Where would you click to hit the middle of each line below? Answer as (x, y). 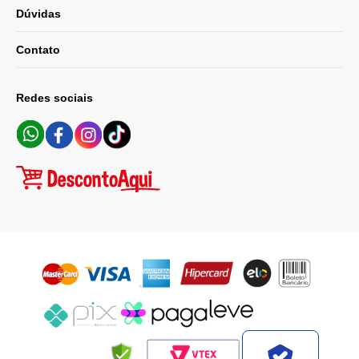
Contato (38, 50)
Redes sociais (54, 98)
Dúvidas (38, 14)
